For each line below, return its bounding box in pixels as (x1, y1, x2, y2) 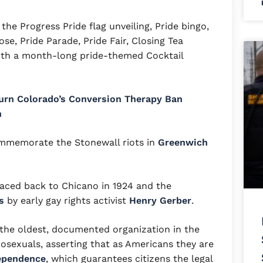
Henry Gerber (129, 194, 191, 206)
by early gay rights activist (4, 194, 129, 206)
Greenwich (158, 136, 208, 148)
